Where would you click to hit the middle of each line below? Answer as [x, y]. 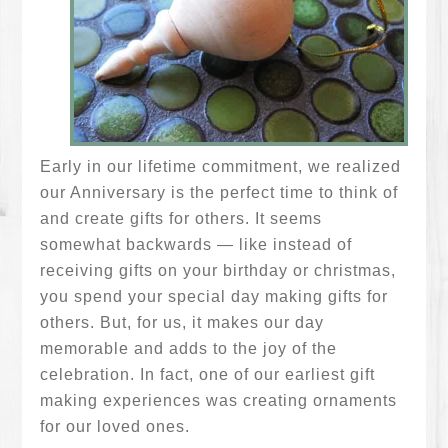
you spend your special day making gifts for [214, 296]
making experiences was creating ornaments [219, 400]
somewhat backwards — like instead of [196, 244]
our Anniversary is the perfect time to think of [219, 192]
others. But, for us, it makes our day [182, 322]
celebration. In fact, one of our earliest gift [208, 374]
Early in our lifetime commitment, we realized [221, 166]
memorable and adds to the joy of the [189, 348]
